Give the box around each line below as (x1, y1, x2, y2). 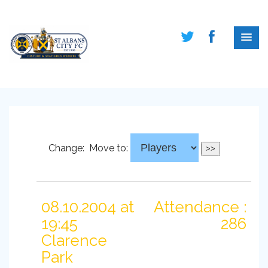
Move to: (86, 142, 130, 154)
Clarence (41, 232, 107, 249)
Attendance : (154, 198, 246, 216)
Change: (48, 142, 87, 154)
